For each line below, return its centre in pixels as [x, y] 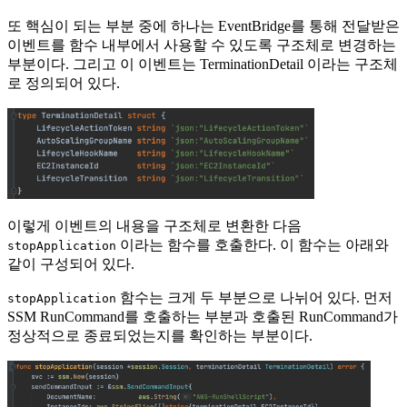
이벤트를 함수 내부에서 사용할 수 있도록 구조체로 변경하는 [202, 45]
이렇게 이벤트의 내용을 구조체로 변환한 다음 [154, 225]
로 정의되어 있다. [64, 83]
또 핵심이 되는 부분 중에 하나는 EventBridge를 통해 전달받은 [203, 25]
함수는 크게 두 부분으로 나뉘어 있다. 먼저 [254, 297]
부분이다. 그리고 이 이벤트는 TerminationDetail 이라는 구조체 [203, 64]
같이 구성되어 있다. [71, 263]
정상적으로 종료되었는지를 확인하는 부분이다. [160, 335]
